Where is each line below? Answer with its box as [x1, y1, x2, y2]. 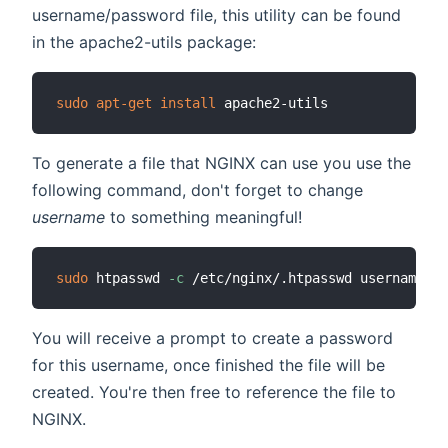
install [160, 94, 216, 111]
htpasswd [88, 269, 168, 286]
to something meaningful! [105, 206, 302, 227]
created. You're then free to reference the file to [32, 381, 396, 402]
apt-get [96, 94, 152, 111]
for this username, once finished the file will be [32, 354, 385, 375]
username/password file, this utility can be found [32, 4, 401, 25]
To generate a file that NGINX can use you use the [32, 152, 411, 173]
